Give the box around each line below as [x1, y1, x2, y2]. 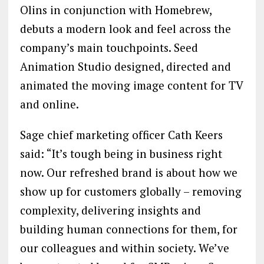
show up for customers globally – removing [19, 184, 242, 199]
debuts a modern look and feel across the [19, 21, 231, 37]
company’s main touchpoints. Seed [19, 40, 198, 55]
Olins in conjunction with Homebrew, [19, 2, 212, 18]
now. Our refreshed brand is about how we [19, 165, 237, 180]
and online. [19, 97, 79, 112]
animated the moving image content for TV [19, 78, 243, 93]
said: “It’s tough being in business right [19, 146, 222, 161]
